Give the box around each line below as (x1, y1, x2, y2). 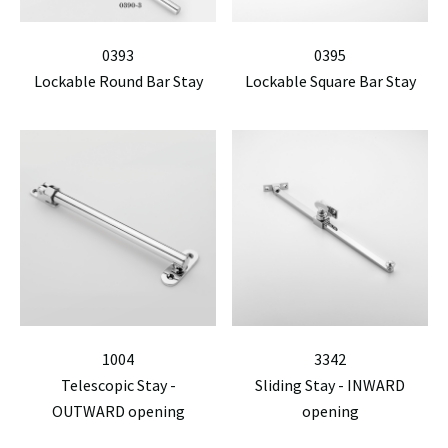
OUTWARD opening (51, 401, 185, 421)
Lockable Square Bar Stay (244, 71, 416, 91)
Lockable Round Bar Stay (33, 71, 203, 91)
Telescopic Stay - (60, 375, 176, 395)
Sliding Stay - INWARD (255, 375, 405, 395)
